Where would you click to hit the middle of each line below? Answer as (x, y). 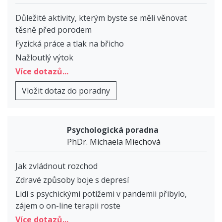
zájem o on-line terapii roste (68, 206)
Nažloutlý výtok (44, 58)
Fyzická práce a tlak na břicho (70, 44)
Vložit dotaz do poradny (66, 91)
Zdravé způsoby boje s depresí (72, 180)
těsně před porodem (54, 30)
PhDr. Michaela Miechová (114, 142)
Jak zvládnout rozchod (56, 166)
